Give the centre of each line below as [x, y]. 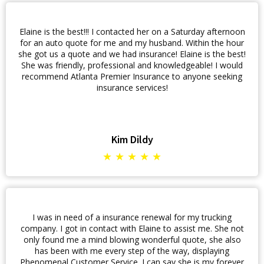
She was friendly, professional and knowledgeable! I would [132, 65]
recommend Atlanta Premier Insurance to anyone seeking [132, 76]
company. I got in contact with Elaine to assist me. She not [132, 228]
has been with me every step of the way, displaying [132, 251]
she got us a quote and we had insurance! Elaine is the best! [132, 54]
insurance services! [132, 88]
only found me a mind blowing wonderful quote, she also [132, 240]
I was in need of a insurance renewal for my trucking [132, 217]
